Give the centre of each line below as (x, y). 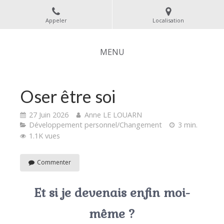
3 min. (188, 125)
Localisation (168, 20)
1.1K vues (44, 136)
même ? (112, 213)
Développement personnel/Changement (95, 125)
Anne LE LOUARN (113, 115)
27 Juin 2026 (49, 115)
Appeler (56, 20)
